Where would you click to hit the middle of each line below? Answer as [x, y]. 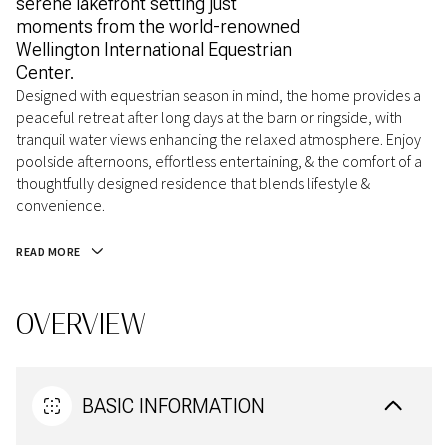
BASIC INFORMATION [173, 406]
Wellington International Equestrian [154, 49]
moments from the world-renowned [158, 26]
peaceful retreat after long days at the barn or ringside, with [209, 117]
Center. [45, 72]
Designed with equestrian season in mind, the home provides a [218, 95]
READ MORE [48, 251]
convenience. [60, 205]
